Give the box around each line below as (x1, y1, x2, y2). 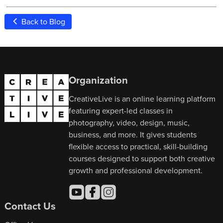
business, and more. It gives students (69, 128, 197, 140)
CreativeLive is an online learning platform (69, 93, 216, 104)
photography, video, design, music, (69, 116, 190, 128)
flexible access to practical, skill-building (69, 140, 208, 152)
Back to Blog (19, 16, 66, 27)
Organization (69, 72, 128, 87)
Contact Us (4, 198, 56, 213)
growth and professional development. (69, 164, 203, 176)
